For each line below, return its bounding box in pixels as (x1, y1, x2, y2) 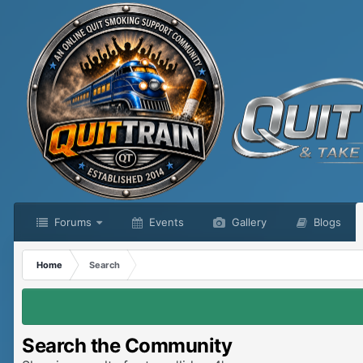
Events (146, 216, 184, 228)
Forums (51, 216, 92, 228)
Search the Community (22, 334, 233, 357)
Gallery (228, 216, 267, 228)
